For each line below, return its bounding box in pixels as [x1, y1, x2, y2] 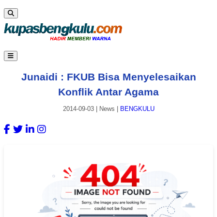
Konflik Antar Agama [58, 86, 159, 97]
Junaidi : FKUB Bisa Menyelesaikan [21, 71, 196, 82]
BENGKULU [120, 105, 155, 113]
